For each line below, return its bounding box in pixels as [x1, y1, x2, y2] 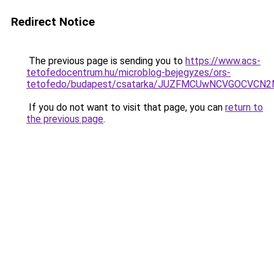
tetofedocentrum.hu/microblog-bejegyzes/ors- [26, 67, 231, 78]
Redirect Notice [11, 15, 95, 29]
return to [225, 102, 263, 113]
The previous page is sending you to [26, 55, 185, 67]
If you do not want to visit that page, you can [26, 102, 225, 113]
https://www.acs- [185, 55, 261, 67]
